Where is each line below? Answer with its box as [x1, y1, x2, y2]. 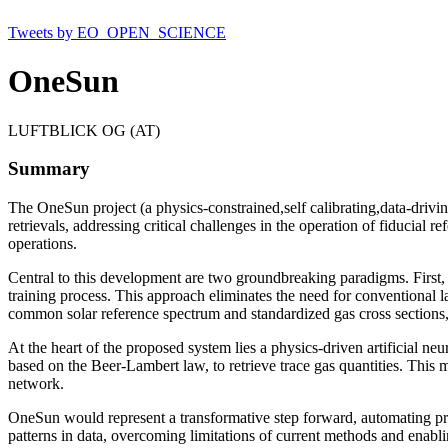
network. [8, 375, 64, 393]
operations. [8, 235, 77, 253]
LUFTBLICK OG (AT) [8, 121, 160, 139]
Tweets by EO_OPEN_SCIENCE [8, 23, 226, 41]
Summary [8, 158, 90, 180]
